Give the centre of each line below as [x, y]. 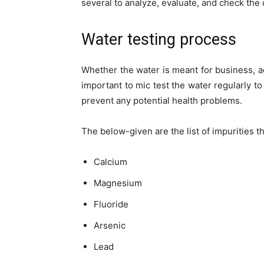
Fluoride [111, 204]
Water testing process [159, 40]
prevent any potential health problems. [162, 101]
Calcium [110, 162]
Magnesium [118, 183]
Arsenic [110, 226]
